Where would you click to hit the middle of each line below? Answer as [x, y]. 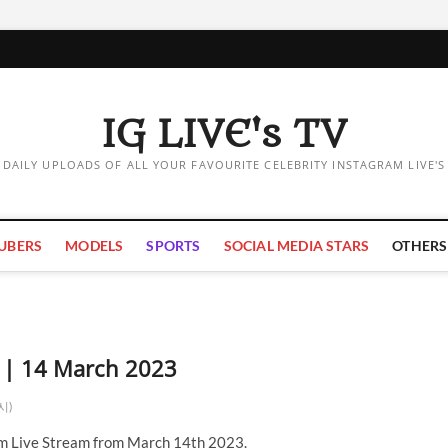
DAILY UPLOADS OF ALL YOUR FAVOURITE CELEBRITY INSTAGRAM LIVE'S [224, 164]
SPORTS [173, 245]
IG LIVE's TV [224, 134]
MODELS [94, 245]
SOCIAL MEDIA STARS [296, 245]
